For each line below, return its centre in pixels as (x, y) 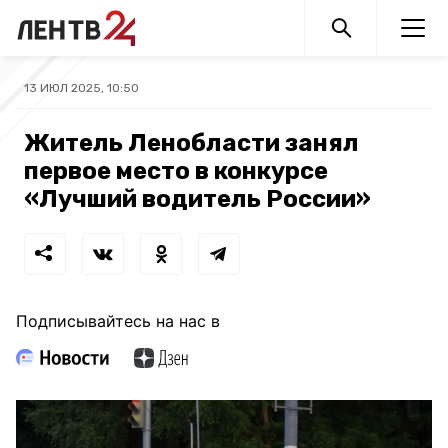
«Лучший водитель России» (197, 199)
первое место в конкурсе (176, 171)
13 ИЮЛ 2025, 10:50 (81, 88)
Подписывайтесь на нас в (118, 321)
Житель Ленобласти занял (191, 143)
